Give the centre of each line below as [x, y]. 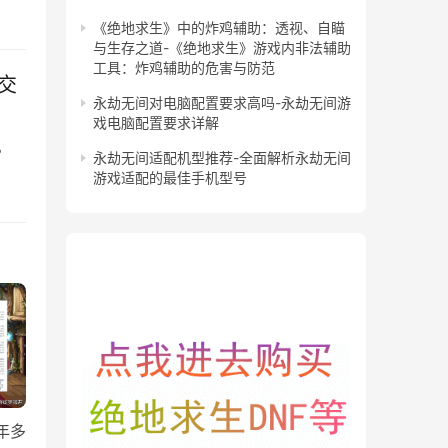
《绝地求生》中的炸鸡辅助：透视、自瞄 [219, 27]
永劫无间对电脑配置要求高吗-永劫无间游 [222, 102]
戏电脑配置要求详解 [156, 122]
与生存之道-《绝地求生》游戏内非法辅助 [222, 47]
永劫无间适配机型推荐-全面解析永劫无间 [222, 157]
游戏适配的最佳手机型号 [170, 177]
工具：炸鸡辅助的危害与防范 [184, 67]
